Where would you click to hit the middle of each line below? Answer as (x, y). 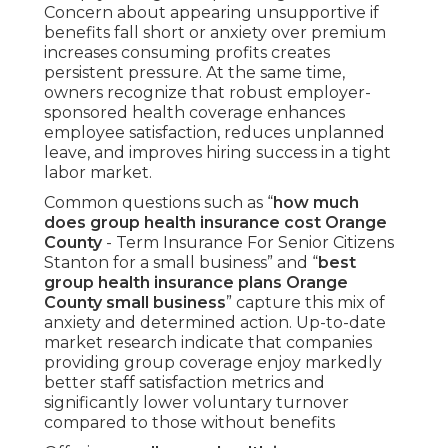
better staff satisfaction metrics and (184, 383)
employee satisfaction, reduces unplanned (214, 133)
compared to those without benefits (189, 423)
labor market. (98, 173)
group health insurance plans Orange (196, 283)
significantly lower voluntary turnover (196, 403)
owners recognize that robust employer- (207, 93)
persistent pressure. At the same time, (194, 73)
